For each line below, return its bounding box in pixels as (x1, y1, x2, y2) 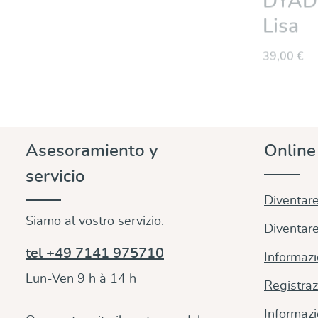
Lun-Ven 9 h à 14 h (26, 272, 136, 285)
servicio (26, 168, 85, 185)
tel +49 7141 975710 (26, 246, 164, 261)
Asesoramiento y (26, 142, 158, 160)
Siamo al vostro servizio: (26, 214, 164, 228)
